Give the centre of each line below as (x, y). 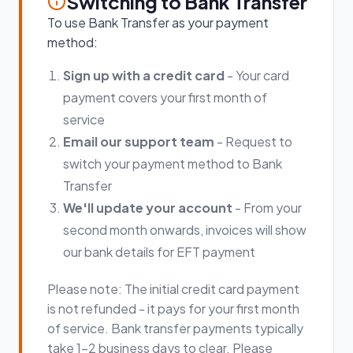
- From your (267, 208)
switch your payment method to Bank (173, 163)
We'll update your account (148, 208)
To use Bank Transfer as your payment (158, 22)
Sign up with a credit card (144, 75)
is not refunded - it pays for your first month (173, 308)
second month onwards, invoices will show (185, 230)
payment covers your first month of (165, 97)
